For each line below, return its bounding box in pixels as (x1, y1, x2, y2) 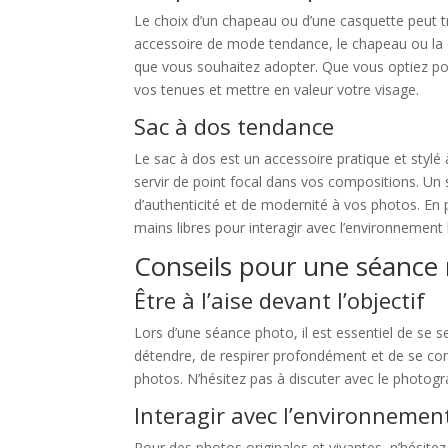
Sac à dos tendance (134, 111, 335, 142)
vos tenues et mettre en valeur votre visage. (134, 80, 420, 100)
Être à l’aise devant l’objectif (134, 285, 426, 316)
